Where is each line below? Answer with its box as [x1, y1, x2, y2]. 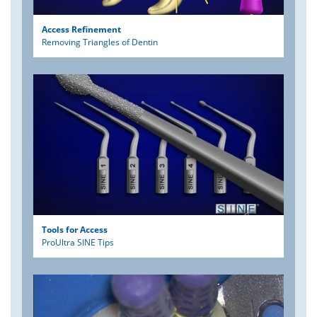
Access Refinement [42, 23, 121, 35]
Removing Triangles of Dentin [42, 35, 158, 48]
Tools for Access [42, 223, 108, 236]
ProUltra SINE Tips [42, 236, 114, 248]
